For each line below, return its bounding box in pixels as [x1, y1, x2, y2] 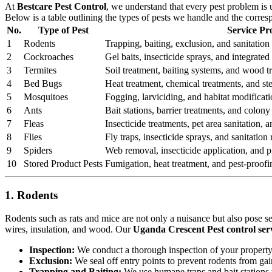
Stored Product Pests [24, 158, 103, 169]
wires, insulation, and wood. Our [5, 224, 133, 235]
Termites [24, 64, 56, 75]
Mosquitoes [24, 91, 68, 102]
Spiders [24, 144, 52, 155]
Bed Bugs [24, 78, 62, 89]
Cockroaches [24, 51, 73, 62]
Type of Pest [38, 24, 89, 35]
